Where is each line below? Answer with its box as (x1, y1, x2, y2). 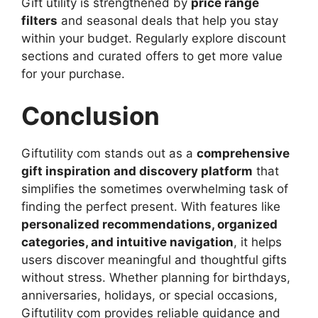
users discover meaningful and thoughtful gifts (21, 253, 287, 268)
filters (21, 13, 57, 28)
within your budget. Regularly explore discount (21, 31, 286, 45)
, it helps (234, 235, 282, 250)
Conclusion (21, 101, 160, 131)
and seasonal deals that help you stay (57, 13, 278, 28)
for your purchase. (21, 66, 125, 81)
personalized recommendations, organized (21, 217, 278, 232)
